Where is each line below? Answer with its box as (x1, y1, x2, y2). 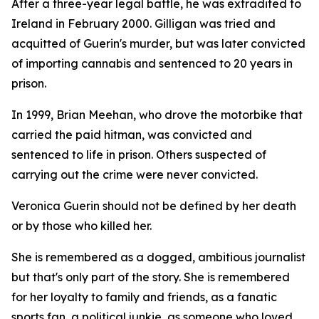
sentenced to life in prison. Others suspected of (11, 147, 266, 162)
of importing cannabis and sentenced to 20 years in (11, 56, 293, 70)
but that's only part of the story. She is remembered (11, 270, 290, 284)
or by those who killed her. (11, 219, 152, 233)
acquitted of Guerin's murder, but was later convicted (11, 36, 305, 51)
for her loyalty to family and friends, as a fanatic (11, 290, 277, 304)
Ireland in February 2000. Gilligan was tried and (11, 16, 276, 31)
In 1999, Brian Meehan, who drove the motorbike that (11, 108, 303, 122)
